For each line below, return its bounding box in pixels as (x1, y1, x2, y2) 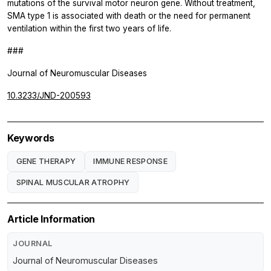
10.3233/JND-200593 (7, 90, 91, 100)
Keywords (7, 131, 54, 144)
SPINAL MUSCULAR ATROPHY (16, 177, 130, 187)
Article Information (7, 213, 95, 226)
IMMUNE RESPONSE (93, 156, 168, 166)
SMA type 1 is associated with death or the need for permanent (7, 10, 250, 21)
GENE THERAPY (16, 156, 76, 166)
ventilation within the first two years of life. (7, 23, 171, 33)
